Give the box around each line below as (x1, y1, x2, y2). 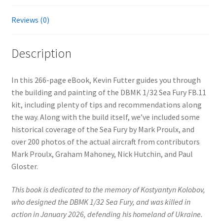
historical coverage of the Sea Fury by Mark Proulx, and (11, 124, 194, 134)
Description (11, 45, 72, 61)
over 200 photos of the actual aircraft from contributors (11, 136, 200, 147)
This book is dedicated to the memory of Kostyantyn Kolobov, (11, 184, 205, 195)
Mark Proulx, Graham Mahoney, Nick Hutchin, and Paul (11, 148, 193, 159)
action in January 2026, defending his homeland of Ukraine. (11, 209, 203, 220)
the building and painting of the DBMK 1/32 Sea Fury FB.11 (11, 87, 206, 97)
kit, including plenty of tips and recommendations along (11, 99, 202, 110)
